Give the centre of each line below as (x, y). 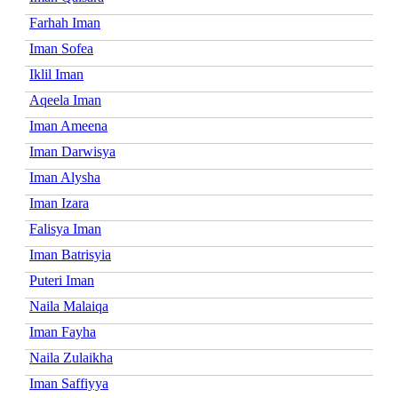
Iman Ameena (68, 125)
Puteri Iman (62, 280)
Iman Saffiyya (69, 383)
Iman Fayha (63, 331)
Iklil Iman (56, 74)
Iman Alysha (65, 177)
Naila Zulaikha (71, 357)
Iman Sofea (61, 48)
